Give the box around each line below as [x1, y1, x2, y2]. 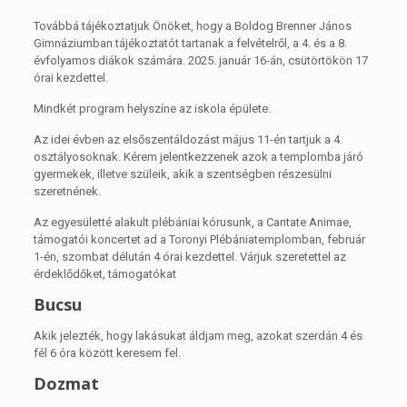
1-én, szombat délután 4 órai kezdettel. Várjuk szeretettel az [33, 249, 346, 263]
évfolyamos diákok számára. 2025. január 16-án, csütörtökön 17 [33, 53, 368, 67]
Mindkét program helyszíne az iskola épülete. [33, 101, 271, 115]
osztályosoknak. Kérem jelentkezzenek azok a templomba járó [33, 149, 363, 164]
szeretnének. [33, 184, 101, 198]
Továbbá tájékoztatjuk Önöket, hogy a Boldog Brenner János [33, 18, 352, 33]
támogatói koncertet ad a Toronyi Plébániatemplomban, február [33, 232, 365, 246]
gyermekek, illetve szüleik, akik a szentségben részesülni [33, 166, 332, 181]
